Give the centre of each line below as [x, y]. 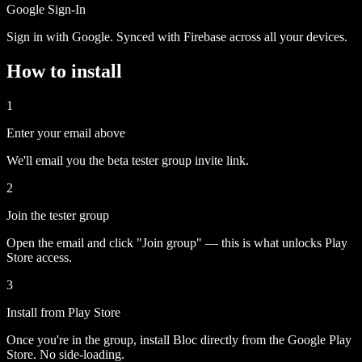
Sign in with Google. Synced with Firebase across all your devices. [177, 36]
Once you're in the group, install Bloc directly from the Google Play [179, 339]
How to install [64, 71]
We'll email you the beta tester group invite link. [128, 160]
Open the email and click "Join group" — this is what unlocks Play [177, 242]
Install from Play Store [63, 312]
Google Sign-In [46, 9]
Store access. [39, 257]
